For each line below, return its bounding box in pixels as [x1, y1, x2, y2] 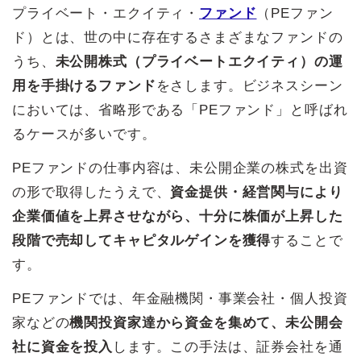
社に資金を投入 [12, 338, 113, 355]
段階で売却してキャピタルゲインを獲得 [12, 232, 272, 248]
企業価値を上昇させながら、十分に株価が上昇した [12, 208, 343, 224]
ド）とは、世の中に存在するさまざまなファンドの [12, 29, 343, 45]
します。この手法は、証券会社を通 [112, 338, 343, 355]
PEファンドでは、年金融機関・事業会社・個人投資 [12, 290, 348, 306]
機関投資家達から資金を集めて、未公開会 [69, 314, 343, 330]
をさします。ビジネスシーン [156, 77, 343, 93]
